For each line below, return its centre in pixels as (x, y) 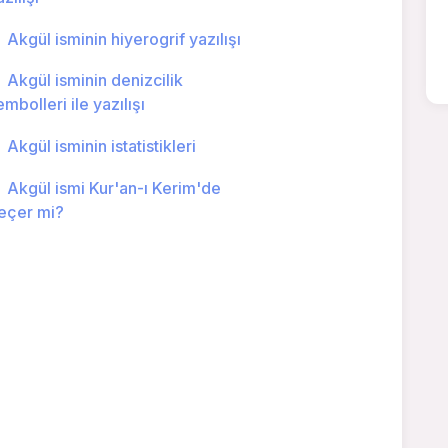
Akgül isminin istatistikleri (101, 145)
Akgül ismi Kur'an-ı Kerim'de (113, 187)
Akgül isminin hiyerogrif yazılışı (123, 38)
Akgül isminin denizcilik (94, 80)
